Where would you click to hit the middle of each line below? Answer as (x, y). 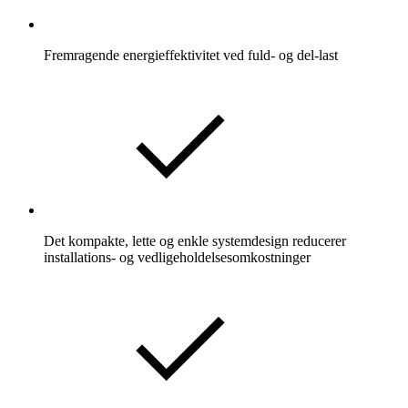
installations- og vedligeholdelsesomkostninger (177, 258)
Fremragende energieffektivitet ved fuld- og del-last (191, 56)
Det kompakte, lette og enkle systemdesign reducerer (195, 241)
